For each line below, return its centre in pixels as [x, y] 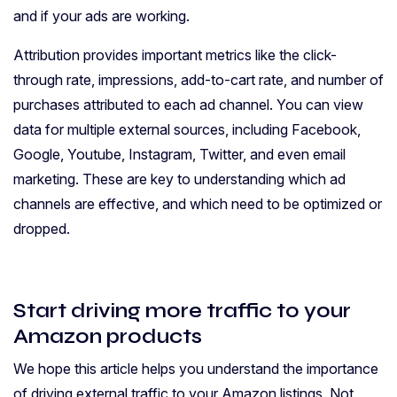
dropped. [45, 229]
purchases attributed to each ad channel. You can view [188, 105]
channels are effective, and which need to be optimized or [198, 204]
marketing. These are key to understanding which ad [179, 179]
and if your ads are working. [103, 16]
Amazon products [108, 336]
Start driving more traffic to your [182, 311]
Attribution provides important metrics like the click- [175, 55]
